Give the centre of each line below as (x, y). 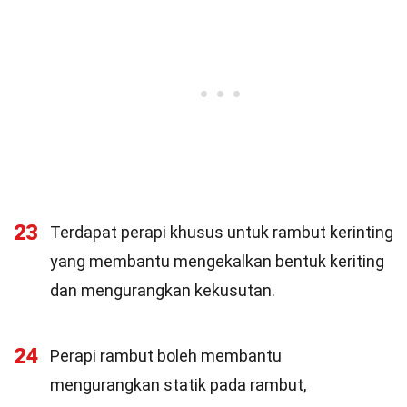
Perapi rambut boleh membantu (166, 356)
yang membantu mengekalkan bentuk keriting (217, 261)
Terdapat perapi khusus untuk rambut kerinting (222, 232)
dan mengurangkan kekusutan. (163, 290)
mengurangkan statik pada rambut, (178, 385)
